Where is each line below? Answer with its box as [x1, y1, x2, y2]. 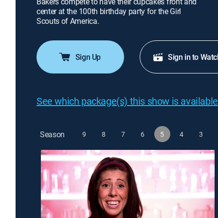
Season [40, 128, 65, 140]
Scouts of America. [36, 16, 99, 26]
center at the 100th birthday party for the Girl [36, 6, 181, 17]
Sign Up [75, 52, 101, 62]
